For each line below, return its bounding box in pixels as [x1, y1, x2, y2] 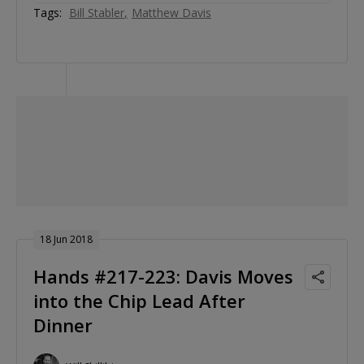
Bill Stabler [69, 5, 124, 21]
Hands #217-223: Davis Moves [33, 264, 293, 289]
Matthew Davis [132, 5, 211, 21]
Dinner [33, 313, 93, 338]
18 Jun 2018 [40, 232, 93, 247]
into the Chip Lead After [33, 288, 245, 314]
